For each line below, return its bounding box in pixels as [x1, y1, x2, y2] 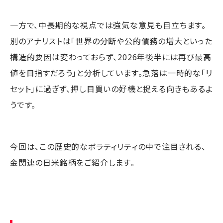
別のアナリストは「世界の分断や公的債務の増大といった [10, 34, 213, 47]
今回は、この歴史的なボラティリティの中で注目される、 [10, 140, 206, 152]
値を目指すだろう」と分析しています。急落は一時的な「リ [10, 66, 213, 79]
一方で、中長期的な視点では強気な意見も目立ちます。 [10, 18, 206, 31]
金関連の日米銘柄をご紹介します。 [10, 156, 135, 168]
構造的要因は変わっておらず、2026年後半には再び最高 [10, 50, 212, 63]
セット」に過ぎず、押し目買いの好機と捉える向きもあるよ [10, 82, 213, 95]
